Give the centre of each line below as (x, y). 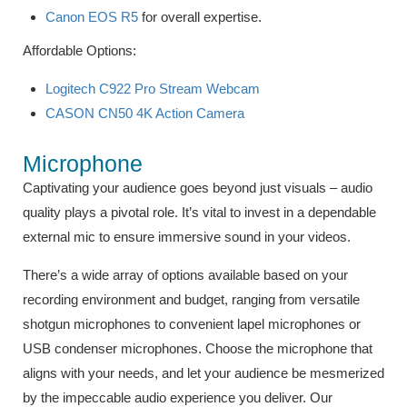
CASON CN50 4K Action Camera (145, 113)
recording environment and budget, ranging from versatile (191, 299)
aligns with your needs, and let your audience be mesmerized (203, 372)
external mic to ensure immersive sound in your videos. (189, 236)
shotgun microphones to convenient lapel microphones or (192, 323)
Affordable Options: (81, 50)
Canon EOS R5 (92, 16)
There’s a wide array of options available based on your (185, 274)
